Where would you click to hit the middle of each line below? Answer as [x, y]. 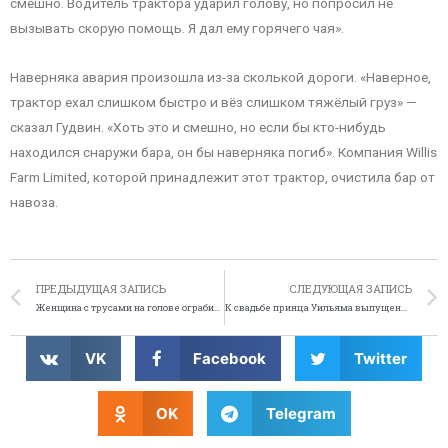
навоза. [34, 201]
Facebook [230, 358]
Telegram [300, 413]
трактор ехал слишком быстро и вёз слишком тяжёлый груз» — [213, 101]
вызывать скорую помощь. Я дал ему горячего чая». [177, 27]
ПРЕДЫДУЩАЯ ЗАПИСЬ [101, 288]
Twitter [380, 358]
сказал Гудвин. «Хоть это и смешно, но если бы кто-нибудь [198, 126]
